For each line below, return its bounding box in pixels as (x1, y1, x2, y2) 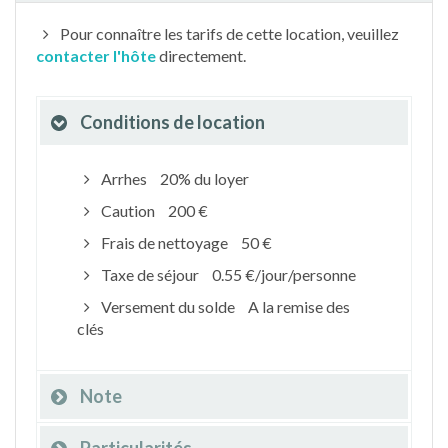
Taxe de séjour (97, 265, 202, 284)
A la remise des (247, 297, 350, 316)
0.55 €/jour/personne (211, 265, 356, 284)
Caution (97, 201, 158, 220)
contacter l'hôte (36, 46, 156, 65)
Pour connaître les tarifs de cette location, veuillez (56, 24, 399, 43)
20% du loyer (159, 169, 249, 188)
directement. (156, 46, 246, 65)
